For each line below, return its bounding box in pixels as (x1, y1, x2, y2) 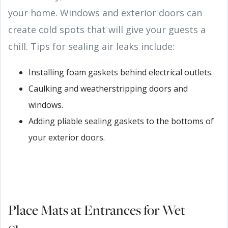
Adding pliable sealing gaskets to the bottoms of (28, 115, 214, 127)
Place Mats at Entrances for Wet (8, 200, 185, 219)
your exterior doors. (28, 131, 105, 143)
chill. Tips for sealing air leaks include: (8, 40, 175, 52)
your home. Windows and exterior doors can (8, 6, 202, 19)
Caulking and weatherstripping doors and (28, 82, 188, 94)
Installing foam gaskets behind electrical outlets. (28, 66, 213, 78)
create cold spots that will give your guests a (8, 23, 206, 36)
